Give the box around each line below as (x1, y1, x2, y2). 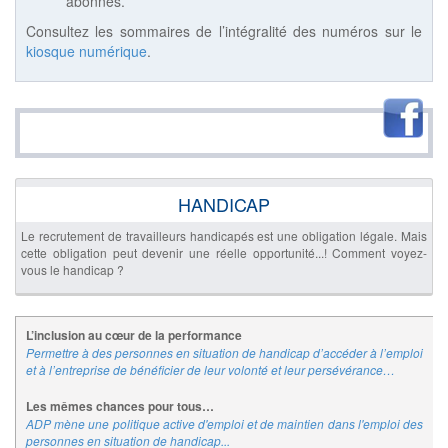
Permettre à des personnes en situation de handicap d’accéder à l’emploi (26, 344, 423, 362)
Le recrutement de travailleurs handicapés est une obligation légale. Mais (21, 227, 427, 245)
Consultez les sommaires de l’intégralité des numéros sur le (26, 21, 422, 42)
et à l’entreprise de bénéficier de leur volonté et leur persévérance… (26, 361, 395, 379)
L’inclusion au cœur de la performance (26, 326, 242, 345)
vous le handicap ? (21, 261, 124, 279)
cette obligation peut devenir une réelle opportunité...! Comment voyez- (21, 244, 427, 262)
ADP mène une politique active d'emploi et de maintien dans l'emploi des (26, 415, 423, 433)
